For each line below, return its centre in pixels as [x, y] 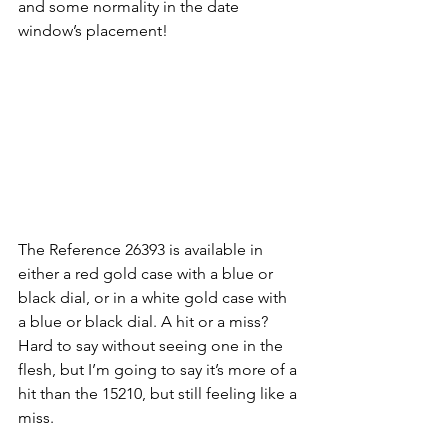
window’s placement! [93, 31]
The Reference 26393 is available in [142, 249]
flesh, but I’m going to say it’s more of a [159, 369]
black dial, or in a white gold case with [154, 297]
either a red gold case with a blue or [147, 273]
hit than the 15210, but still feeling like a [159, 393]
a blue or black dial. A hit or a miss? [145, 321]
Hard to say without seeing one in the [152, 345]
